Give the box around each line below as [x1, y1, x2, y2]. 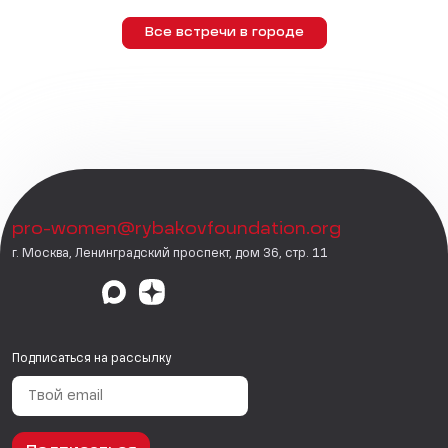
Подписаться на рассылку [12, 353, 171, 366]
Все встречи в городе [144, 27, 304, 40]
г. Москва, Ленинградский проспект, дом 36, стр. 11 [12, 248, 328, 261]
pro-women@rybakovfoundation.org [12, 222, 341, 239]
